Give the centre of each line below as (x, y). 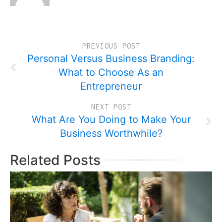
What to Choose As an (111, 72)
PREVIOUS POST (111, 46)
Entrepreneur (111, 86)
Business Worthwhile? (111, 133)
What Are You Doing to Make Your (111, 119)
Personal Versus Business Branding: (111, 58)
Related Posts (55, 160)
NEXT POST (111, 107)
